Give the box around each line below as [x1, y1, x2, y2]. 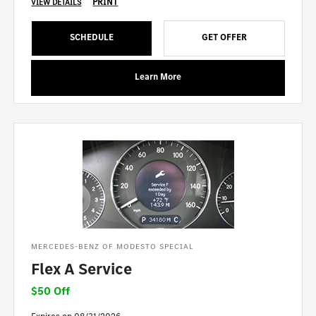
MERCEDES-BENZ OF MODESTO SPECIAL [31, 241, 195, 252]
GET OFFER [201, 30, 247, 43]
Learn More [135, 70, 181, 83]
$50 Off [31, 283, 71, 298]
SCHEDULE [70, 30, 114, 43]
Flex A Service [31, 257, 133, 280]
